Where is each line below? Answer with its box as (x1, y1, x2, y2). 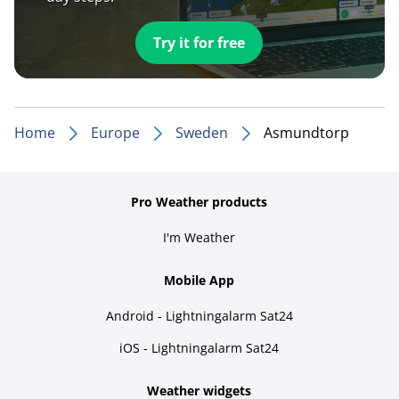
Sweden (175, 122, 228, 142)
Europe (91, 122, 140, 142)
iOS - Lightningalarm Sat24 (119, 338, 280, 356)
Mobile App (164, 271, 235, 289)
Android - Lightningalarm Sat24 (105, 306, 293, 324)
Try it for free (153, 32, 246, 53)
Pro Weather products (131, 192, 268, 210)
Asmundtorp (264, 122, 349, 142)
